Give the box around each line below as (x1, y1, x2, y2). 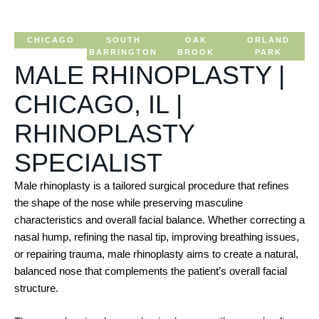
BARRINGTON (89, 48, 157, 56)
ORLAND (247, 36, 290, 44)
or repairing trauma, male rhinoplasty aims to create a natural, (14, 248, 298, 260)
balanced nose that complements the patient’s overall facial (14, 265, 287, 277)
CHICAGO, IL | (14, 90, 182, 119)
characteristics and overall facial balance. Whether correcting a (14, 214, 305, 226)
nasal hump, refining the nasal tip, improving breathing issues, (14, 231, 299, 243)
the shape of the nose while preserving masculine (14, 197, 243, 209)
